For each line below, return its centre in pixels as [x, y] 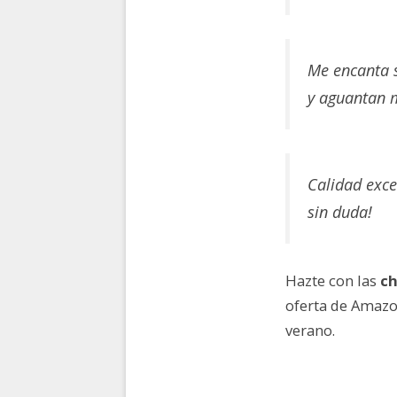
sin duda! [340, 212]
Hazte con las [333, 280]
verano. [310, 330]
